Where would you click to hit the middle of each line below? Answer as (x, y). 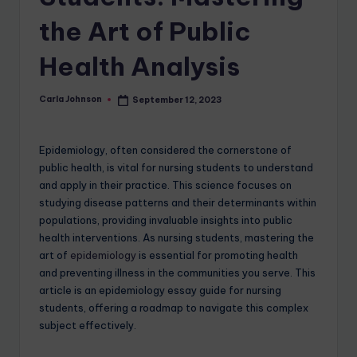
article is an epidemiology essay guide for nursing (160, 290)
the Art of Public (145, 31)
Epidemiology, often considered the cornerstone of (165, 150)
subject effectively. (88, 326)
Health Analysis (139, 66)
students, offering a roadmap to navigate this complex (174, 308)
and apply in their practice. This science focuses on (165, 185)
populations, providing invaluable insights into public (166, 220)
